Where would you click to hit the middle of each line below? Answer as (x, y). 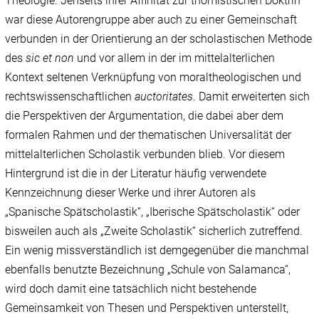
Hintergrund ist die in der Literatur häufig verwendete (136, 174)
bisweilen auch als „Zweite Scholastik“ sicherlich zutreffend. (154, 231)
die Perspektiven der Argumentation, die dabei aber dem (145, 116)
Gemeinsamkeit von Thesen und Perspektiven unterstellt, (147, 308)
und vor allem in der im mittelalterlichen (175, 58)
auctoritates (164, 97)
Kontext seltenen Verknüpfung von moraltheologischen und (153, 78)
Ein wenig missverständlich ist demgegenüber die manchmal (157, 251)
